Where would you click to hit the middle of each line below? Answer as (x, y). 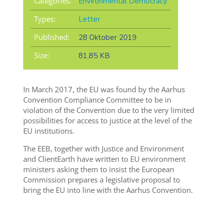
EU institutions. (49, 131)
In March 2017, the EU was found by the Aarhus (104, 90)
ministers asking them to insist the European (98, 169)
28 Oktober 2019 (107, 38)
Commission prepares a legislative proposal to (101, 180)
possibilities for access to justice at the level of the (107, 121)
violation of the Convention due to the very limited (109, 110)
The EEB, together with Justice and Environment (103, 149)
